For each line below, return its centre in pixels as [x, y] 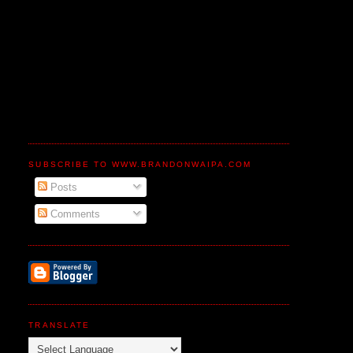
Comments [73, 214]
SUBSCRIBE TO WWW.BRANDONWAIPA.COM [140, 165]
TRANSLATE [59, 325]
